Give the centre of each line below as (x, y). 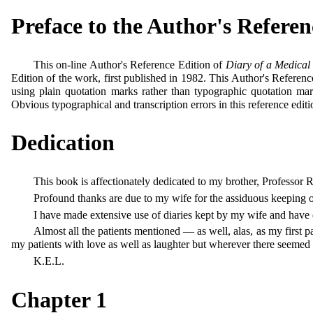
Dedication (63, 143)
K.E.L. (49, 261)
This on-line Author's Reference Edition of (130, 64)
